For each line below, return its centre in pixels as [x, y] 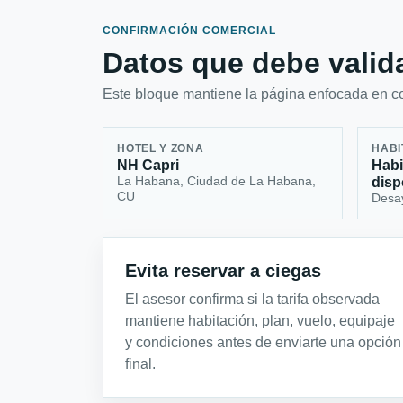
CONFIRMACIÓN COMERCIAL [189, 31]
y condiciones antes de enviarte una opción [263, 343]
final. [140, 364]
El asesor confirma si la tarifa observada [252, 300]
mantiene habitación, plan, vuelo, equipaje [260, 321]
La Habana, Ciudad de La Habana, [217, 180]
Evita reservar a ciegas [223, 271]
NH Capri [148, 165]
